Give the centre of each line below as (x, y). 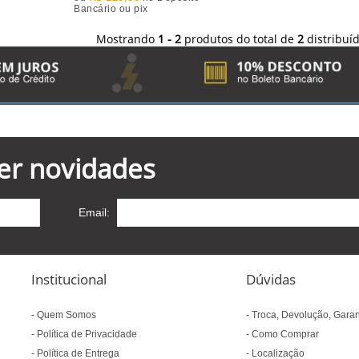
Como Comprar (284, 334)
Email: (95, 212)
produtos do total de (240, 39)
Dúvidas (271, 279)
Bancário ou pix (141, 8)
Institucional (69, 279)
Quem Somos (66, 315)
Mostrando (127, 39)
